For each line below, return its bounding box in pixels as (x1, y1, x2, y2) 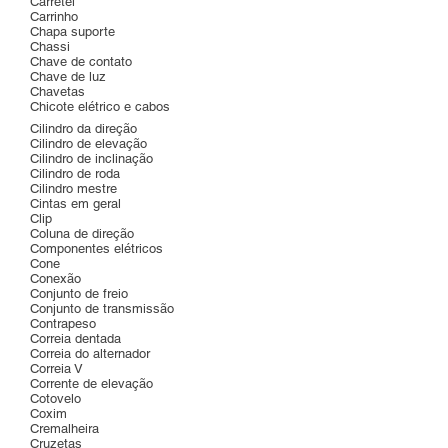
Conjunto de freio (30, 286, 128, 301)
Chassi (30, 39, 70, 54)
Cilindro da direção (30, 121, 137, 136)
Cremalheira (30, 421, 99, 436)
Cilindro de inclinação (30, 151, 153, 166)
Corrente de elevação (30, 376, 153, 391)
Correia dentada (30, 331, 121, 346)
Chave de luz (30, 69, 106, 84)
